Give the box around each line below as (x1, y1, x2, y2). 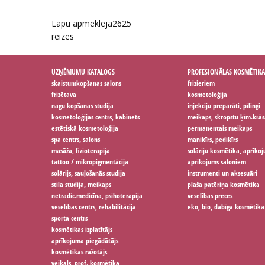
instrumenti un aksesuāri (188, 168, 257, 178)
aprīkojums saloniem (188, 157, 246, 167)
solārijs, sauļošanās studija (51, 168, 125, 178)
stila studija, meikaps (51, 179, 111, 189)
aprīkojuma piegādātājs (51, 235, 118, 245)
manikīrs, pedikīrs (188, 134, 238, 144)
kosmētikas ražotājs (51, 247, 107, 257)
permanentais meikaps (188, 123, 252, 133)
